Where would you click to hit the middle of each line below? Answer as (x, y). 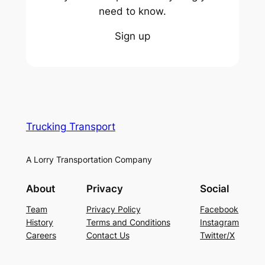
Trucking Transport (70, 127)
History (39, 222)
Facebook (219, 209)
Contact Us (108, 235)
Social (215, 188)
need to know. (132, 11)
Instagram (220, 222)
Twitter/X (218, 235)
